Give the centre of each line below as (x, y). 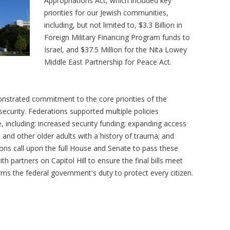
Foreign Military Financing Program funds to (117, 37)
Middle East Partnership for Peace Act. (108, 62)
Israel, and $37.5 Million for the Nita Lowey (116, 50)
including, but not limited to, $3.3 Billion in (113, 25)
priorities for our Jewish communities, (107, 13)
